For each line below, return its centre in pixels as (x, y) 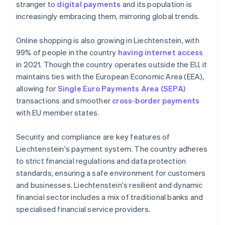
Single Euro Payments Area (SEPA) (122, 89)
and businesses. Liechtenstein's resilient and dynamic (109, 185)
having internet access (160, 52)
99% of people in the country (67, 52)
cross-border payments (156, 101)
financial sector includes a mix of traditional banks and (110, 197)
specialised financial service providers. (83, 209)
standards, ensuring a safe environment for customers (111, 173)
